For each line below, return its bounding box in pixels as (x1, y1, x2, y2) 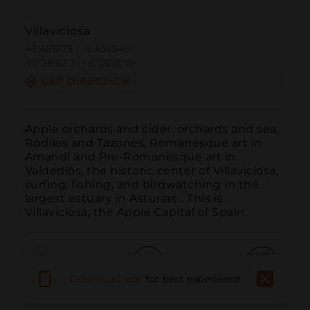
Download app (69, 272, 143, 285)
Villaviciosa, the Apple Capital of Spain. (24, 205, 248, 219)
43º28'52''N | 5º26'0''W (24, 57, 136, 70)
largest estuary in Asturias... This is (24, 191, 223, 205)
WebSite (239, 282, 286, 296)
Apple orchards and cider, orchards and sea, (24, 122, 280, 136)
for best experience (145, 272, 241, 285)
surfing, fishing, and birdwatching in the (24, 177, 259, 191)
